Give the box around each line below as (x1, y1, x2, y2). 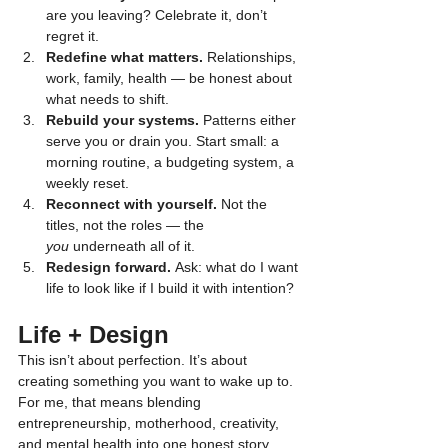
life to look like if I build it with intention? (46, 279, 294, 296)
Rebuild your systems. (46, 111, 199, 128)
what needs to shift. (46, 90, 169, 107)
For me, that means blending (18, 393, 205, 410)
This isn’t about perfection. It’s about (18, 351, 251, 368)
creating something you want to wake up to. (18, 372, 297, 389)
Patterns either (199, 111, 300, 128)
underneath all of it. (69, 237, 195, 254)
